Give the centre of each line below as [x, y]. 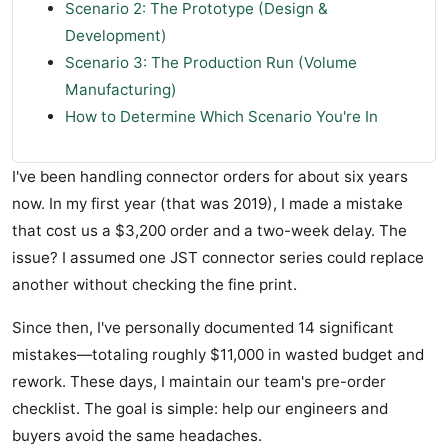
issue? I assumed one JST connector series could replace [218, 258]
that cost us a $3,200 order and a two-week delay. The [209, 231]
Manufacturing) [121, 90]
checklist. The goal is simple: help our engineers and [200, 409]
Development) [116, 36]
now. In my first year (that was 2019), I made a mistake [207, 204]
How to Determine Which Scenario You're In [221, 117]
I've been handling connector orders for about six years [210, 177]
